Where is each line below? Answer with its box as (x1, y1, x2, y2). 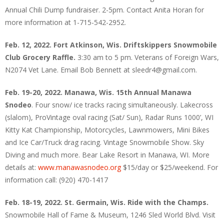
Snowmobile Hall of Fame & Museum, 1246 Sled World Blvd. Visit (5, 210, 215, 220)
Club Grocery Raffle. (5, 52, 77, 62)
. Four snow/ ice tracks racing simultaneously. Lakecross (31, 100, 213, 110)
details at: (5, 162, 38, 172)
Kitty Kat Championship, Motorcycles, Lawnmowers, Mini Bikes (5, 125, 209, 135)
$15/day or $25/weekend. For (121, 162, 218, 172)
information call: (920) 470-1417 (5, 175, 108, 185)
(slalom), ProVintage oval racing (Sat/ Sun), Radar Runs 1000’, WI (5, 112, 213, 122)
